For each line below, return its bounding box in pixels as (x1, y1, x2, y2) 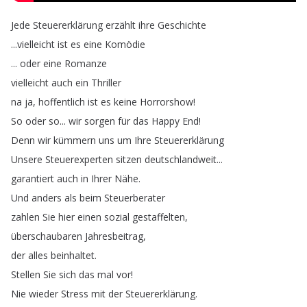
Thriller (91, 76, 121, 89)
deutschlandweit (145, 153, 217, 166)
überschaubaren (11, 230, 82, 243)
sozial (104, 210, 130, 223)
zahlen (11, 210, 40, 223)
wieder (29, 287, 58, 300)
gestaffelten (132, 210, 185, 223)
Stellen (11, 268, 40, 281)
